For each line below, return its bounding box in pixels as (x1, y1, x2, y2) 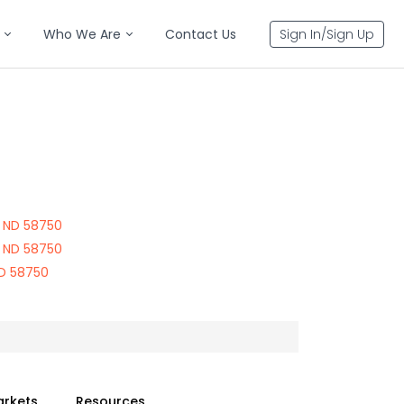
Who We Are (43, 25, 121, 43)
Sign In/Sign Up (280, 25, 374, 43)
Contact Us (165, 25, 236, 43)
